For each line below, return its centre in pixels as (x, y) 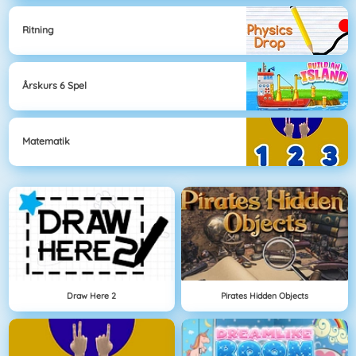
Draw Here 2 (92, 295)
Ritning (38, 30)
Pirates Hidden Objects (264, 295)
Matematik (46, 141)
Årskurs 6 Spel (54, 86)
